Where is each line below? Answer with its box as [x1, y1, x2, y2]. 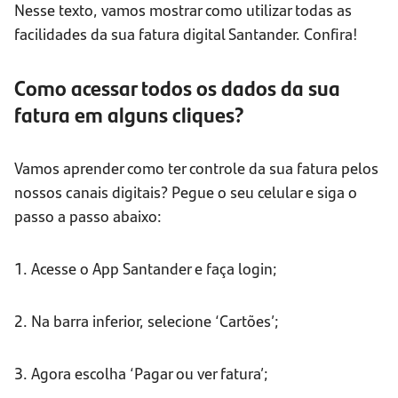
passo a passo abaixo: [14, 204, 162, 227]
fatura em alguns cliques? [14, 99, 244, 130]
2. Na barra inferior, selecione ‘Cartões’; [14, 309, 279, 332]
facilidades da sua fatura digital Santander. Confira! [14, 22, 358, 45]
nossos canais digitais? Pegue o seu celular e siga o [14, 180, 357, 203]
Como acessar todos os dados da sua [14, 72, 340, 103]
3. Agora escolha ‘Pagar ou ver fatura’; [14, 362, 268, 385]
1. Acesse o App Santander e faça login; [14, 257, 277, 280]
